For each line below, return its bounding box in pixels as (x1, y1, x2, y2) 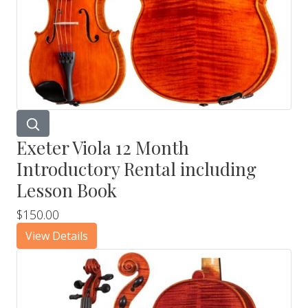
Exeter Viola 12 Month (16, 135, 189, 159)
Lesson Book (16, 177, 117, 202)
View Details (25, 228, 88, 243)
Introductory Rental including (16, 156, 256, 181)
